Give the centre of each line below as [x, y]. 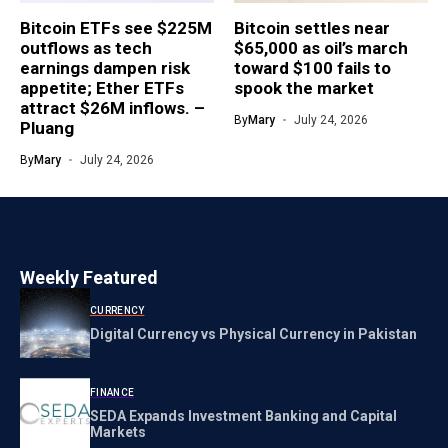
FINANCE [112, 392]
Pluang [47, 128]
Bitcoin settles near [312, 28]
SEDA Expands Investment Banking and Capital [243, 415]
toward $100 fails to [312, 68]
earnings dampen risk [105, 68]
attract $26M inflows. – [112, 108]
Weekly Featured [89, 278]
